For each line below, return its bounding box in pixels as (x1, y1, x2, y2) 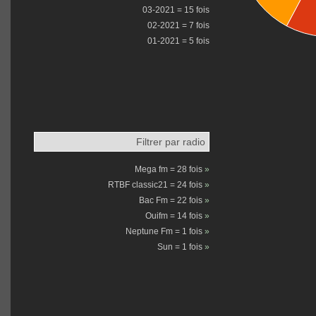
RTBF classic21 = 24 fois (108, 180, 205, 190)
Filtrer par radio (136, 136, 206, 148)
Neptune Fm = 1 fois (126, 226, 205, 237)
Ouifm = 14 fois (145, 211, 205, 221)
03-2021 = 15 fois (142, 5, 210, 16)
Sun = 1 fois (157, 242, 205, 253)
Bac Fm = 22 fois (139, 195, 205, 206)
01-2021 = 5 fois (147, 36, 210, 47)
